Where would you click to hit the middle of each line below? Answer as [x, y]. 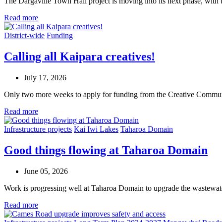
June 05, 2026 [46, 171]
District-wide [24, 36]
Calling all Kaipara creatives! [80, 56]
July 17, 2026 [45, 77]
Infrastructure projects [38, 129]
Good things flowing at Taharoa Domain [106, 150]
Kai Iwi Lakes [96, 129]
